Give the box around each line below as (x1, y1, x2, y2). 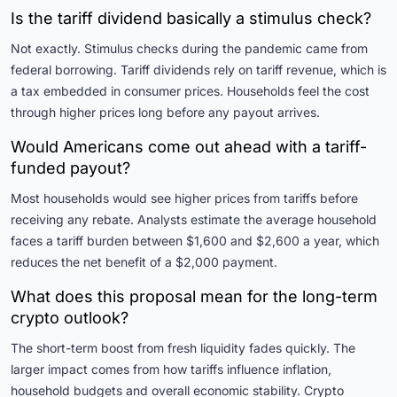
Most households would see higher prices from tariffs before (11, 190, 358, 206)
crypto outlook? (11, 307, 128, 327)
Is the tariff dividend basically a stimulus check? (11, 8, 371, 27)
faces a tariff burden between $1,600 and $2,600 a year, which (11, 232, 379, 248)
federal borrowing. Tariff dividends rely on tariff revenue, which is (11, 61, 386, 77)
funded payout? (11, 158, 130, 177)
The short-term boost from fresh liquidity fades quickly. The (11, 339, 355, 355)
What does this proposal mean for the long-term (11, 286, 378, 306)
